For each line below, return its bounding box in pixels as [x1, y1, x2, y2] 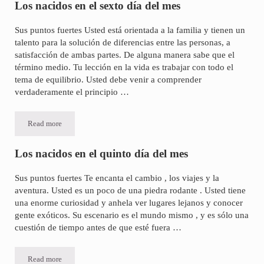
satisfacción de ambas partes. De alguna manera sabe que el [14, 49, 235, 60]
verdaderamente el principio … [14, 87, 129, 97]
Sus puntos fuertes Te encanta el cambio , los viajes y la [14, 173, 219, 183]
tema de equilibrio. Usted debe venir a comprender [14, 74, 202, 84]
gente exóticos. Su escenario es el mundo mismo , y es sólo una [14, 210, 249, 220]
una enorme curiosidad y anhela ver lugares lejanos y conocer [14, 197, 243, 207]
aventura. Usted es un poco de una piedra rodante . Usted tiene [14, 185, 246, 195]
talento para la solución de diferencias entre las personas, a [14, 37, 230, 47]
